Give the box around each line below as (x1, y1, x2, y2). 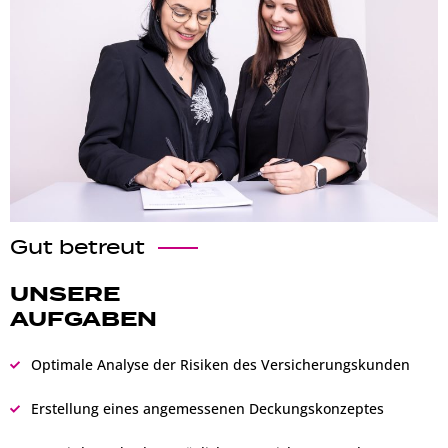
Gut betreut (10, 235, 145, 260)
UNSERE (10, 280, 120, 306)
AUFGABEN (10, 305, 157, 331)
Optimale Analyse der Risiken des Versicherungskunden (30, 354, 410, 374)
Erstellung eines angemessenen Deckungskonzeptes (30, 398, 384, 418)
